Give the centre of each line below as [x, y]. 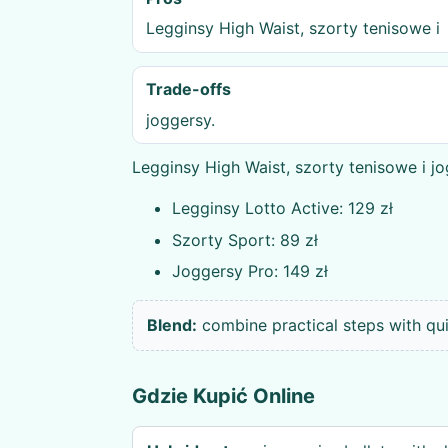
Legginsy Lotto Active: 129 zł [282, 208]
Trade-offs [188, 88]
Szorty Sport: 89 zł [245, 239]
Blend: [172, 324]
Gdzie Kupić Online [223, 395]
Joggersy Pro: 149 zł [250, 270]
